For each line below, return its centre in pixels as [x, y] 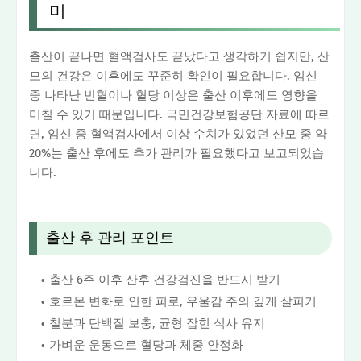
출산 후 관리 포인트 [110, 238]
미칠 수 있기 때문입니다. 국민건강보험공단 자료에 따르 [179, 115]
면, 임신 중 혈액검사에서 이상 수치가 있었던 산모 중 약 [178, 134]
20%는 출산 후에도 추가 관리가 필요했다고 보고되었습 [176, 154]
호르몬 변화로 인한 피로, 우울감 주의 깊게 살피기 [183, 302]
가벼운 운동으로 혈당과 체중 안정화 [146, 345]
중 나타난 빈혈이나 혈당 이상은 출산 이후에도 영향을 [173, 95]
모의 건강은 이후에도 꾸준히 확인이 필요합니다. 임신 [173, 76]
